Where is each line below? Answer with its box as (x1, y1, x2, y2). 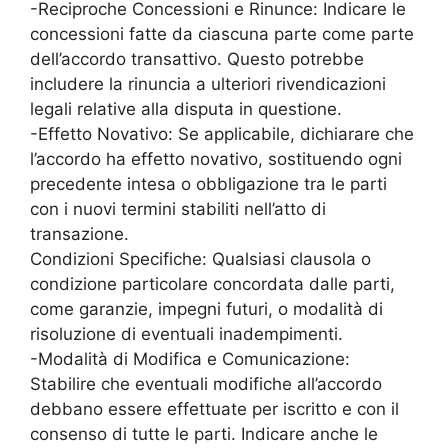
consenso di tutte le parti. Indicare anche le (30, 424, 378, 445)
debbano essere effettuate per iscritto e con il (30, 399, 399, 420)
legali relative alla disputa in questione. (30, 99, 342, 120)
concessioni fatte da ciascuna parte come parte (30, 24, 414, 45)
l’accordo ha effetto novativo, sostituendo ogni (30, 149, 402, 170)
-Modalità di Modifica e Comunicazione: (30, 349, 350, 370)
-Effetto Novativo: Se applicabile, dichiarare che (30, 124, 414, 145)
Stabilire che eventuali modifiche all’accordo (30, 374, 382, 395)
